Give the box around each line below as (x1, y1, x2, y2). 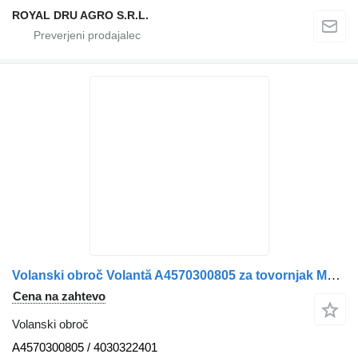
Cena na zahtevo (13, 289, 105, 304)
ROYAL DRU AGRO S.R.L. (12, 9, 149, 22)
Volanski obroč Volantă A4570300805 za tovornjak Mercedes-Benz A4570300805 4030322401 (327, 268, 340, 284)
